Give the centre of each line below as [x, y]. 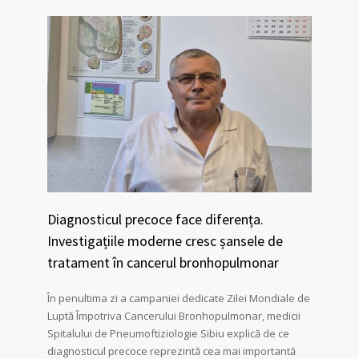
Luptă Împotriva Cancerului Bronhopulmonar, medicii [174, 316]
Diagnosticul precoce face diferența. [155, 220]
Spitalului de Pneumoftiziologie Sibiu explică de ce [168, 334]
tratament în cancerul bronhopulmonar [163, 263]
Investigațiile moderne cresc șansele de [165, 241]
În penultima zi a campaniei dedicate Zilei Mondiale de [179, 298]
